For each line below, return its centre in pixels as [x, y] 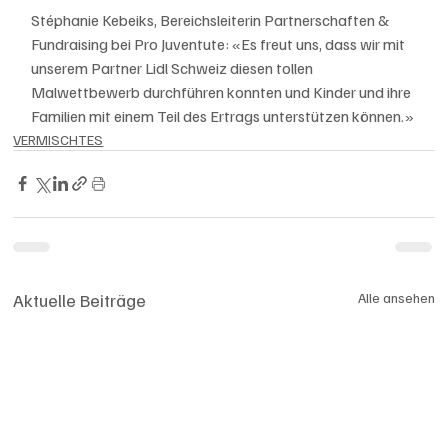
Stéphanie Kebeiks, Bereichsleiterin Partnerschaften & [212, 19]
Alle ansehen [396, 297]
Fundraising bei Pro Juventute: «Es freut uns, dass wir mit [220, 43]
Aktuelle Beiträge [80, 299]
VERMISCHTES [58, 139]
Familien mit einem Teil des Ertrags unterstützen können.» [223, 115]
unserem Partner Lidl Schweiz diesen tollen [174, 67]
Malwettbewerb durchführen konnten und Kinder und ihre [223, 91]
